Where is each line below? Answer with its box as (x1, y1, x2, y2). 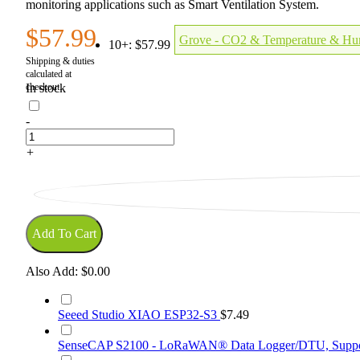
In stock (26, 81, 66, 96)
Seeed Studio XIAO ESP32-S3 (58, 308, 220, 322)
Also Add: (26, 264, 78, 279)
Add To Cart (32, 227, 96, 241)
